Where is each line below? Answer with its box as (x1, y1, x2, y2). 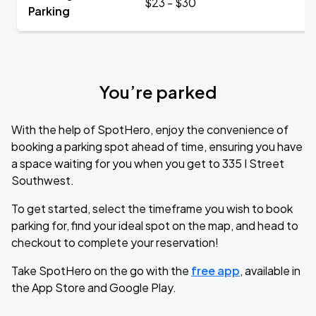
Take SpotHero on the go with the (11, 263, 191, 278)
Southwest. (11, 173, 74, 188)
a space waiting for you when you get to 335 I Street (11, 156, 284, 171)
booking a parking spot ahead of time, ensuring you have (11, 139, 303, 154)
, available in (240, 263, 300, 278)
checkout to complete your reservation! (11, 235, 219, 250)
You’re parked (99, 81, 217, 102)
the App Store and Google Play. (11, 280, 176, 295)
